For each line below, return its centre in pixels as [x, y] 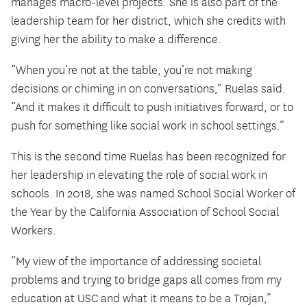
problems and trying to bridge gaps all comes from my [146, 280]
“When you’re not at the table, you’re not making [132, 71]
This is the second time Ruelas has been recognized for [148, 157]
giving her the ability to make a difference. [118, 40]
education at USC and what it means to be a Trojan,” [141, 298]
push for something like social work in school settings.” [149, 126]
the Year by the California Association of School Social [145, 212]
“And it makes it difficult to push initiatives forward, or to [152, 108]
